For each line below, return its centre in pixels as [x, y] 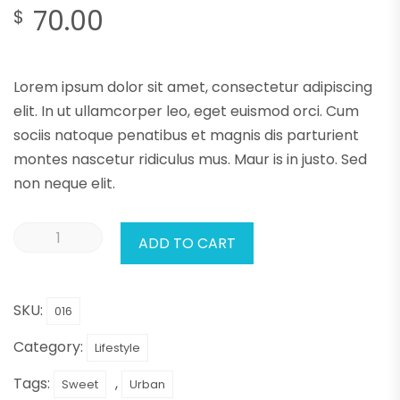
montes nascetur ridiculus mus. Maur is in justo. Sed [190, 160]
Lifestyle [117, 348]
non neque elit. [64, 184]
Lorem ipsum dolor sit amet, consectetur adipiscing [193, 87]
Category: [50, 347]
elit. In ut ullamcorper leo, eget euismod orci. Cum [186, 112]
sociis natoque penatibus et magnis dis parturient [186, 136]
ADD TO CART [187, 244]
